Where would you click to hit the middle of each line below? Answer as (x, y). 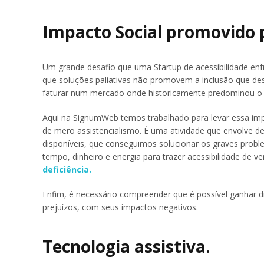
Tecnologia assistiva (124, 246)
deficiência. (67, 170)
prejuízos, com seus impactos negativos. (120, 207)
